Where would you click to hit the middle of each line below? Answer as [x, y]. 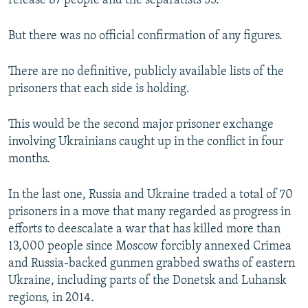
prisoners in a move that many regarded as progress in [150, 212]
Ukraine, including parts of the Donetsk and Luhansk [147, 281]
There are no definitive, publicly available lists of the [146, 72]
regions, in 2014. [51, 298]
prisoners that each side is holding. [99, 89]
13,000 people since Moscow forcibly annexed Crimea [150, 247]
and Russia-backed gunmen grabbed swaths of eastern [152, 264]
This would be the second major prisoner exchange [141, 125]
